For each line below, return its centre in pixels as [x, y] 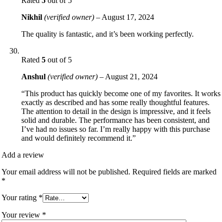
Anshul [34, 76]
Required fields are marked [174, 171]
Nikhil [33, 17]
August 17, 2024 [128, 17]
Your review [22, 215]
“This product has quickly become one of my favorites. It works [121, 93]
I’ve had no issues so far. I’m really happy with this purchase [116, 129]
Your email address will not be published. [66, 171]
